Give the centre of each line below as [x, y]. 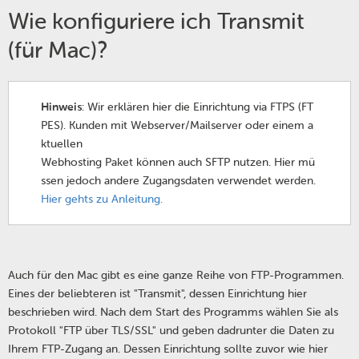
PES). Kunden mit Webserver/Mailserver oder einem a [177, 125]
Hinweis [61, 107]
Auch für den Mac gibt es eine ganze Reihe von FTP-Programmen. [176, 275]
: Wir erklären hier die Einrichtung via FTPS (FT [198, 107]
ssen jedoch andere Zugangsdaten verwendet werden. [178, 181]
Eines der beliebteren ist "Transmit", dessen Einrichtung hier [157, 294]
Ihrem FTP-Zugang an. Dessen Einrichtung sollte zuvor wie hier [168, 349]
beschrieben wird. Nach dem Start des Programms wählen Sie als [173, 312]
